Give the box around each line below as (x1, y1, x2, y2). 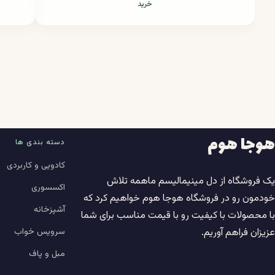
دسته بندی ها (15, 137, 65, 149)
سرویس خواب (14, 225, 65, 239)
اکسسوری (31, 181, 65, 195)
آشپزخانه (34, 203, 65, 217)
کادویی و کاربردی (7, 159, 65, 173)
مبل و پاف (29, 247, 65, 261)
